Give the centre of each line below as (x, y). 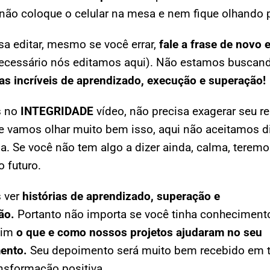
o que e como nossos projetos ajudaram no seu (139, 233)
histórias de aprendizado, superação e (121, 196)
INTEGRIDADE (57, 111)
